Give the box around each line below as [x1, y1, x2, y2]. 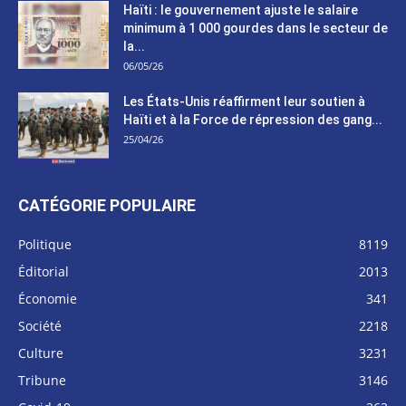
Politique [18, 235, 72, 253]
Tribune [18, 371, 66, 389]
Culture [18, 343, 63, 362]
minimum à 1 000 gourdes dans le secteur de [123, 20, 388, 35]
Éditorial [18, 262, 69, 280]
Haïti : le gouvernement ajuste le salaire [123, 2, 358, 17]
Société [18, 316, 62, 334]
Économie [18, 289, 77, 307]
